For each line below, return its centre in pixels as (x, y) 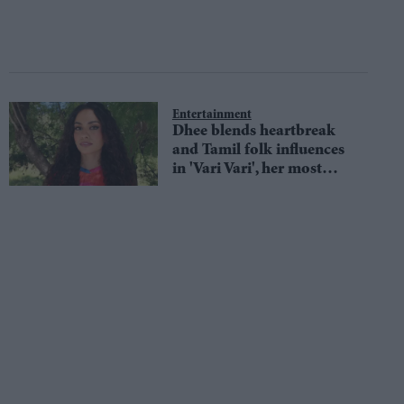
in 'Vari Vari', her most (247, 169)
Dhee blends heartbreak (253, 131)
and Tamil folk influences (258, 150)
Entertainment (211, 115)
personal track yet (233, 188)
